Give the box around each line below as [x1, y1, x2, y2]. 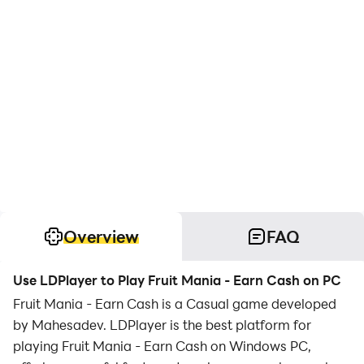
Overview [63, 226, 139, 247]
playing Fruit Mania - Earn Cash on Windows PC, [13, 337, 311, 354]
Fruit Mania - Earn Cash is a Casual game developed [13, 295, 336, 312]
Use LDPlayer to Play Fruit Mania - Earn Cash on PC [13, 271, 341, 288]
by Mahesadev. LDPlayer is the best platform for [13, 316, 311, 333]
